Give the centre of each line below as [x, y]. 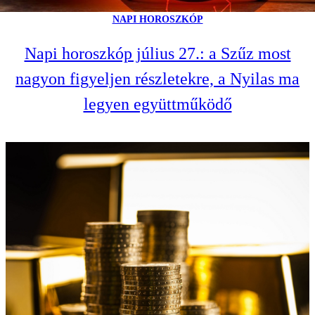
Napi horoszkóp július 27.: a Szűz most [157, 53]
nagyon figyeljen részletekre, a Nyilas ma [157, 78]
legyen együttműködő [157, 104]
